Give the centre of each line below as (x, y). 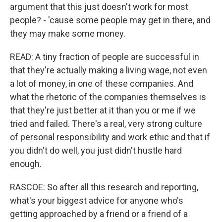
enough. (26, 164)
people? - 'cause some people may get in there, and (110, 20)
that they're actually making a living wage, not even (109, 70)
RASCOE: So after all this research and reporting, (104, 187)
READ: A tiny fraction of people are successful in (105, 57)
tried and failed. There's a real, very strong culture (106, 124)
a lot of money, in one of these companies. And (102, 83)
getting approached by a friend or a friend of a (99, 214)
